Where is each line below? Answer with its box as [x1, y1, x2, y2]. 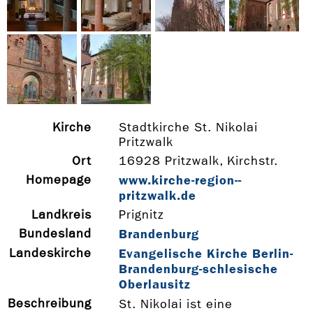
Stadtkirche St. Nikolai [118, 120, 258, 136]
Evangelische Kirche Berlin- [118, 246, 293, 262]
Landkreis [31, 208, 92, 223]
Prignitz [118, 208, 164, 223]
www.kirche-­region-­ [118, 173, 241, 189]
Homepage [25, 173, 92, 188]
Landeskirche [8, 246, 92, 261]
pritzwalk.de [118, 188, 196, 204]
